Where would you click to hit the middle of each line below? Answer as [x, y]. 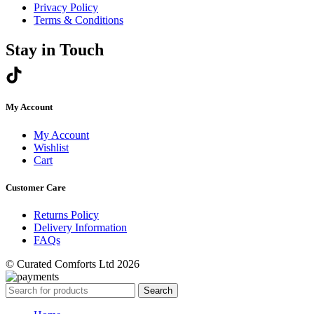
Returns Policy [66, 214]
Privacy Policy [66, 8]
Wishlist [51, 147]
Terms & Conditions [78, 20]
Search [158, 290]
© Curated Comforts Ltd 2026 [73, 264]
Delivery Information [80, 227]
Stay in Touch [55, 50]
